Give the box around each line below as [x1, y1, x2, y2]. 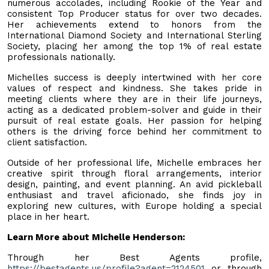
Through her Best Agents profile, [7, 252, 262, 263]
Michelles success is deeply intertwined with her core [7, 71, 262, 83]
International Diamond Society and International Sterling [7, 29, 262, 41]
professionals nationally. [7, 51, 115, 62]
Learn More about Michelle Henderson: [7, 231, 185, 243]
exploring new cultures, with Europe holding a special [7, 200, 262, 211]
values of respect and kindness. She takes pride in [7, 82, 262, 94]
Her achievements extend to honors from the [7, 19, 262, 30]
